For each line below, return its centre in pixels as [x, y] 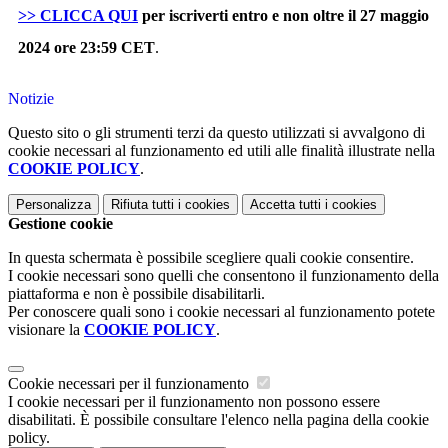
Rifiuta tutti [142, 205]
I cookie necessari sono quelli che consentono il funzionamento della [223, 276]
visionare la [46, 330]
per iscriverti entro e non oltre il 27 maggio [283, 16]
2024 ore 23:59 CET [86, 48]
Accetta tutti [285, 205]
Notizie [31, 99]
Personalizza [53, 205]
